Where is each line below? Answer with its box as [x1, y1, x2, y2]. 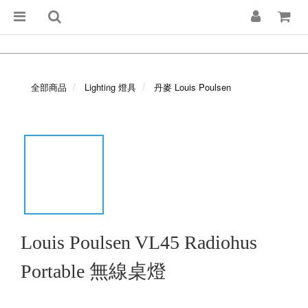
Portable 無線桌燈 [21, 261, 166, 282]
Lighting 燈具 [85, 80, 136, 93]
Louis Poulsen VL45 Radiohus [21, 232, 257, 253]
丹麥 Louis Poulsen [154, 80, 231, 93]
